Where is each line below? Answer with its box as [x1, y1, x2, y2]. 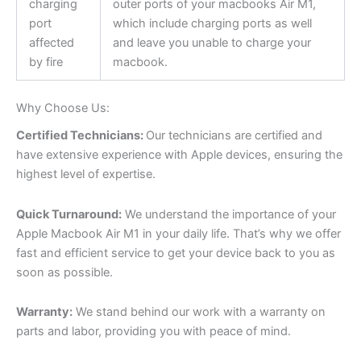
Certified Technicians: [16, 128, 146, 143]
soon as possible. [16, 264, 113, 280]
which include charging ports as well [112, 16, 312, 31]
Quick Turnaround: [16, 206, 122, 222]
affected [28, 35, 74, 51]
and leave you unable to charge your [112, 35, 311, 51]
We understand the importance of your [122, 206, 336, 222]
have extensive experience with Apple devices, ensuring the [16, 147, 342, 163]
